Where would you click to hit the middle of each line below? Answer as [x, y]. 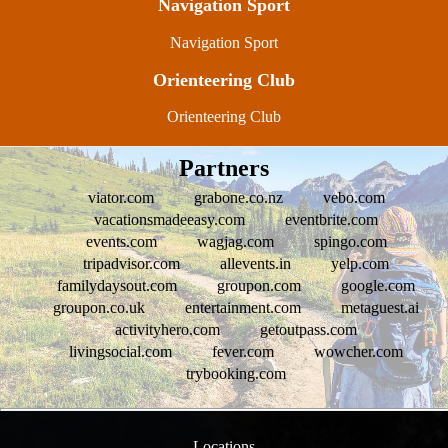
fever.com [243, 352]
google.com [378, 286]
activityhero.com [167, 330]
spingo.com [350, 242]
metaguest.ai [380, 308]
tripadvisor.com [131, 264]
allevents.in [255, 264]
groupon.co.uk [99, 308]
